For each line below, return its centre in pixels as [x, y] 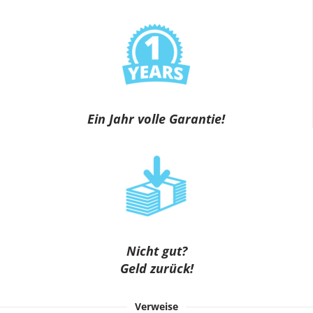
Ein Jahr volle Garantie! [156, 118]
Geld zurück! [156, 268]
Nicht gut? [156, 250]
